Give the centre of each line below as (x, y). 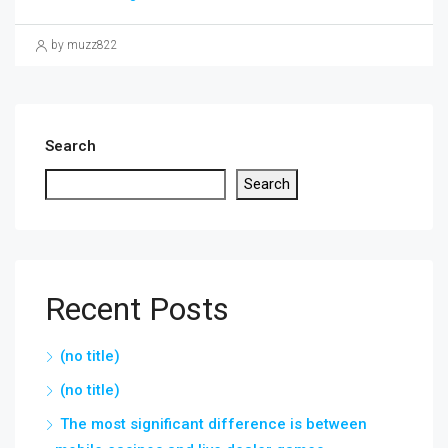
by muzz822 (84, 45)
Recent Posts (137, 309)
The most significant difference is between (213, 424)
